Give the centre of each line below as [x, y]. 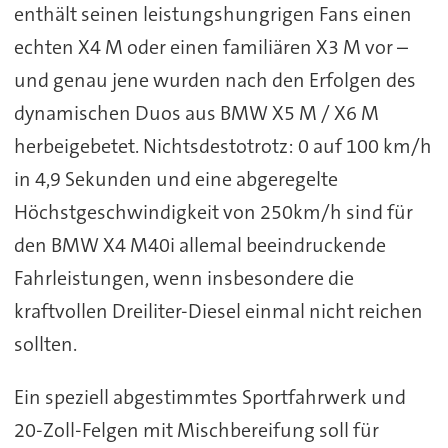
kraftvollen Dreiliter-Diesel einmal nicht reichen [218, 311]
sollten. [45, 344]
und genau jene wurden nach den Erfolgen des [214, 80]
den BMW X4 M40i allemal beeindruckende [199, 245]
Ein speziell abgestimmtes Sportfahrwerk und [209, 397]
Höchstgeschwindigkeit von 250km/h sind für [213, 212]
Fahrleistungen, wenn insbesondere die [183, 278]
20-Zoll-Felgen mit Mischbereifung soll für [196, 430]
